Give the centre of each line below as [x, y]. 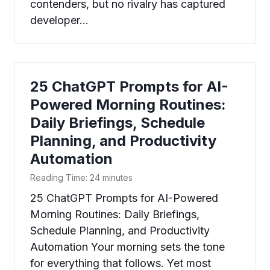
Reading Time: [59, 178]
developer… [59, 20]
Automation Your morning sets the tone [127, 247]
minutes [118, 178]
